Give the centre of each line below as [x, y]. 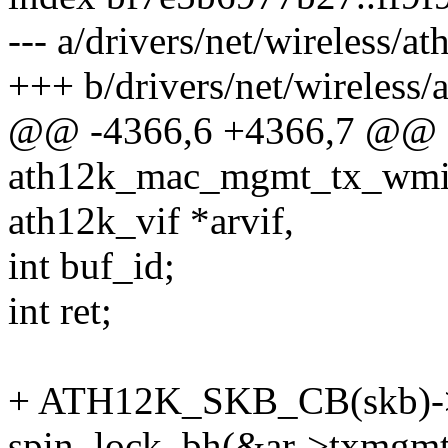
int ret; [60, 311]
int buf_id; [91, 266]
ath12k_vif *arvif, [151, 221]
